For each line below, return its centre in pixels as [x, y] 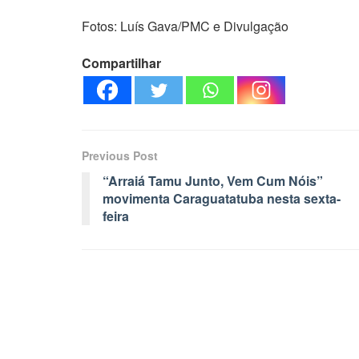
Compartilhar [121, 63]
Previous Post [120, 156]
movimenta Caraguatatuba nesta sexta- [222, 199]
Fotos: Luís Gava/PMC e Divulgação [185, 26]
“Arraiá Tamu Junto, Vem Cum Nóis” [213, 181]
